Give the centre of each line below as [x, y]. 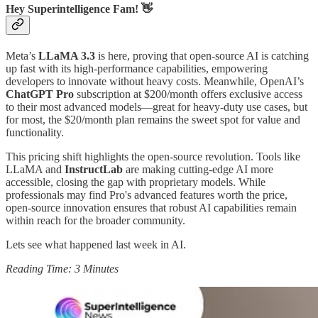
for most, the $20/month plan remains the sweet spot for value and [153, 120]
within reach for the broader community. [95, 221]
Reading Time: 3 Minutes [62, 269]
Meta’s [22, 56]
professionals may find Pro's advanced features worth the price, [147, 195]
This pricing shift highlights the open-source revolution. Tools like [153, 157]
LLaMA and [35, 170]
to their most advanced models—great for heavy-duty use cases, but [157, 107]
